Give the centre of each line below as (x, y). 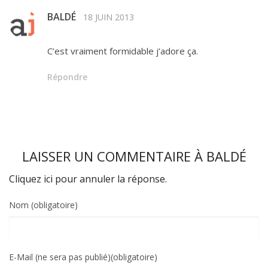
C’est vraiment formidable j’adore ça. (123, 51)
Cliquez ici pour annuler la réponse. (88, 179)
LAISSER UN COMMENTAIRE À (114, 156)
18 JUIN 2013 (109, 17)
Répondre (67, 77)
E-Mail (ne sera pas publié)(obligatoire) (83, 257)
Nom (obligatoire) (43, 205)
